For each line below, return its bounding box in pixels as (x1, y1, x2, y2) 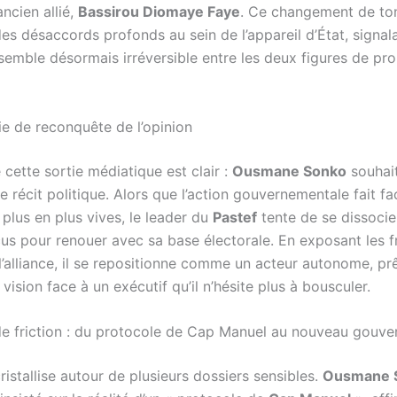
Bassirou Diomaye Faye (78, 3, 240, 20)
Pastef (213, 207, 257, 226)
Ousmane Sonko (232, 161, 346, 180)
